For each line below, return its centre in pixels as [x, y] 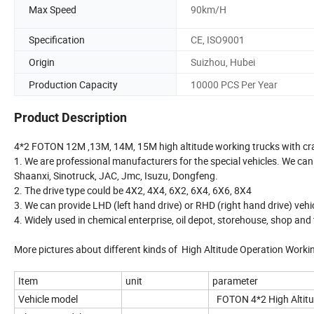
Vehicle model [48, 299]
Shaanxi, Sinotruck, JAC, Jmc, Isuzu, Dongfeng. [116, 176]
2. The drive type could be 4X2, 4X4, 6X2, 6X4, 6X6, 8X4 [133, 191]
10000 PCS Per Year [234, 84]
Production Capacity [73, 84]
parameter [235, 281]
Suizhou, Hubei [223, 62]
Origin [42, 62]
